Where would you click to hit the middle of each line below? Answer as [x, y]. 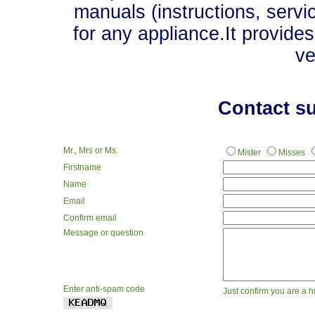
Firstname [82, 168]
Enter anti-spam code [104, 289]
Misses [291, 153]
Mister [249, 153]
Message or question [103, 233]
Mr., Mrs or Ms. [90, 151]
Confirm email [90, 218]
